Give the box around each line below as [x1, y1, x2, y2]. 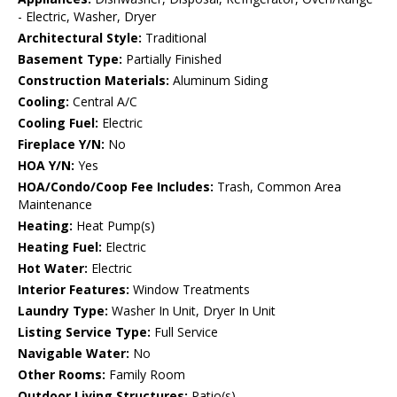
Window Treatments [129, 281, 250, 299]
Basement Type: [18, 51, 122, 68]
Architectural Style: [18, 29, 142, 47]
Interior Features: [18, 281, 129, 299]
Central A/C [69, 93, 137, 111]
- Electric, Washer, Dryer [18, 8, 156, 26]
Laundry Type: [18, 302, 108, 320]
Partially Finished [122, 51, 222, 68]
